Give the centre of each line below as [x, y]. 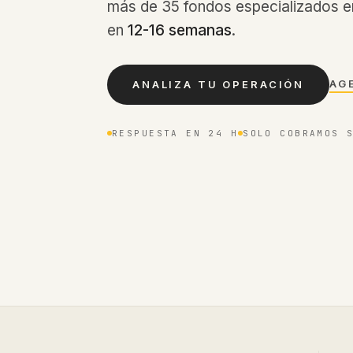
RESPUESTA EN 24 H [175, 133]
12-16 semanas [180, 30]
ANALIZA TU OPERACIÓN [219, 84]
